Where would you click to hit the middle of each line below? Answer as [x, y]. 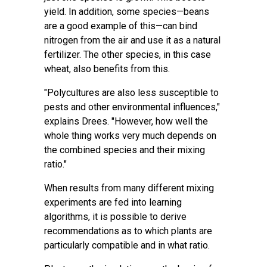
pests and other [78, 107]
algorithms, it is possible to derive [115, 217]
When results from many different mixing [129, 188]
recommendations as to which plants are [128, 231]
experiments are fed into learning [113, 202]
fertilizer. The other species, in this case [128, 55]
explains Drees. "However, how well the [126, 121]
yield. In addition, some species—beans [127, 12]
